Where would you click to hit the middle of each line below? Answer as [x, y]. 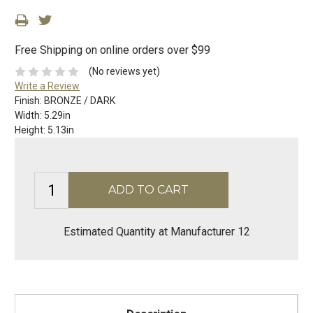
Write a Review [47, 86]
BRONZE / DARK [80, 101]
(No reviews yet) [124, 72]
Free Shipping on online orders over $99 [112, 50]
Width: [29, 116]
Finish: [29, 101]
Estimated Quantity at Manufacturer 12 [156, 232]
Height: [31, 130]
